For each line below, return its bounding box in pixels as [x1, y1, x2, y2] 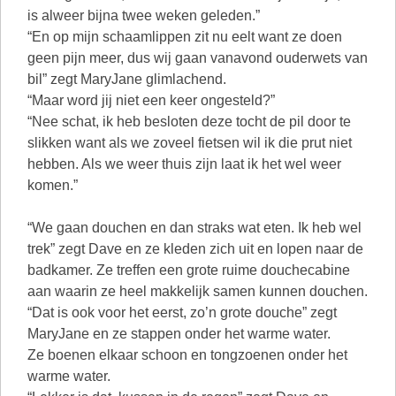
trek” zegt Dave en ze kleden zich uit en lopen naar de [27, 241, 363, 256]
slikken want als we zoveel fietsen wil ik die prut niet [27, 135, 352, 150]
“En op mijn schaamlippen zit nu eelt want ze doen [27, 29, 342, 44]
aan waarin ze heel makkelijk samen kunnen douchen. [27, 284, 368, 299]
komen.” [27, 178, 78, 193]
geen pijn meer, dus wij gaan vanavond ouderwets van [27, 50, 368, 65]
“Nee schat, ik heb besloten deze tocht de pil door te [27, 114, 351, 129]
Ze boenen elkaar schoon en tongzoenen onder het [27, 347, 347, 362]
